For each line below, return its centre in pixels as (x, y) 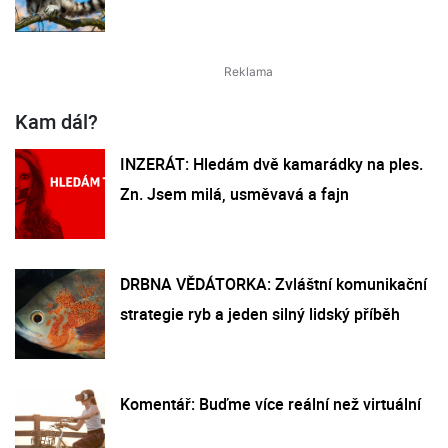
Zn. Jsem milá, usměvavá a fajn (234, 193)
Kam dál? (56, 121)
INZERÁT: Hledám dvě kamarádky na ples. (271, 163)
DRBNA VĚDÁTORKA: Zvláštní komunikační (273, 283)
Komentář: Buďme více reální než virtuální (270, 403)
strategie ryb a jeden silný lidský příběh (260, 313)
